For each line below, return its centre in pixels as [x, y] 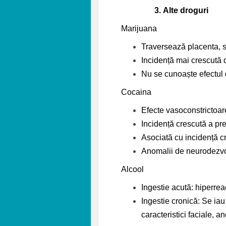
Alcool [132, 169]
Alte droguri [186, 10]
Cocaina [136, 92]
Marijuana [139, 28]
